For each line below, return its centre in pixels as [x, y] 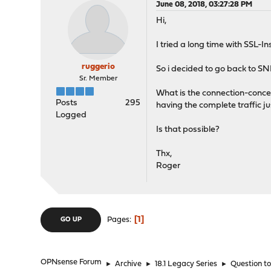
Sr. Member [98, 79]
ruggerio [98, 67]
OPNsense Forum [71, 262]
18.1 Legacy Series [186, 264]
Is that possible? [188, 130]
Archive [129, 264]
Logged [71, 115]
